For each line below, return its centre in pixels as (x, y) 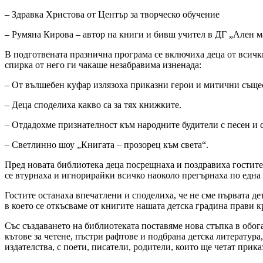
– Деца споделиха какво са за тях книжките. (93, 104)
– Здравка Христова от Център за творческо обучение (112, 14)
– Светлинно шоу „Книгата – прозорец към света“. (107, 144)
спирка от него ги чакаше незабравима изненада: (103, 65)
